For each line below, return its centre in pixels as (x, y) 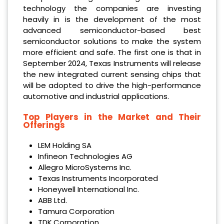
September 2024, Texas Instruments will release (112, 63)
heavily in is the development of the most (112, 19)
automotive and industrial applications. (96, 96)
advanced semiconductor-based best (112, 30)
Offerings (44, 125)
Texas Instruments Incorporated (98, 178)
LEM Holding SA (64, 145)
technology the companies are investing (112, 8)
